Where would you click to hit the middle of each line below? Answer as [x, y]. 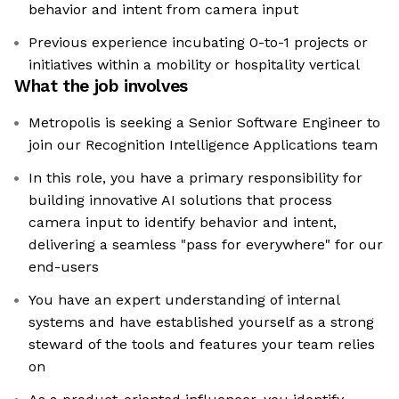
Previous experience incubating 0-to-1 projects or [198, 43]
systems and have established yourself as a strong [201, 322]
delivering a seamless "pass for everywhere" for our [206, 245]
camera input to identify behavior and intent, [183, 223]
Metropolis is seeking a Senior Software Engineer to [204, 123]
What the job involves [101, 86]
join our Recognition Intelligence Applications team [203, 145]
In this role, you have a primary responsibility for [195, 178]
